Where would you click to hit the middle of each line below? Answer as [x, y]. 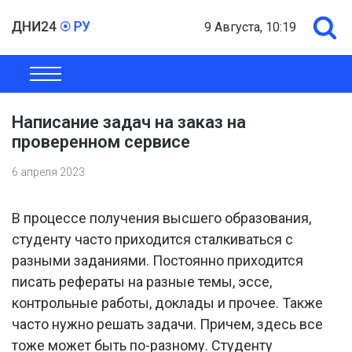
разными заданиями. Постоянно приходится [158, 260]
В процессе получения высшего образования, [161, 218]
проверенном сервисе [101, 142]
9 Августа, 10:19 [250, 27]
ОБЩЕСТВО [47, 79]
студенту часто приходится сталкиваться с [152, 239]
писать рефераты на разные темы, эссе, [142, 282]
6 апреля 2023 [48, 172]
